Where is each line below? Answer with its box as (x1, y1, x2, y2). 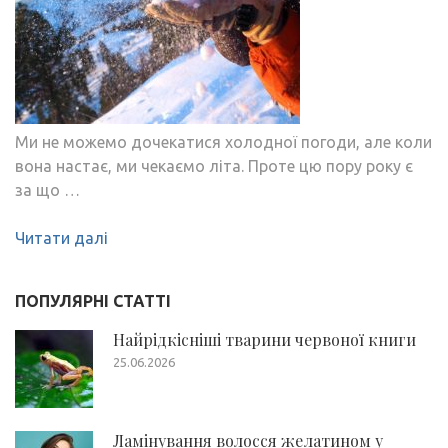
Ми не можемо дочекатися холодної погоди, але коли (15, 132, 432, 151)
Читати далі (15, 228, 108, 247)
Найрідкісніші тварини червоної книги (113, 328, 416, 350)
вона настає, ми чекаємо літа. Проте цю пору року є (15, 156, 413, 175)
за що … (15, 180, 80, 199)
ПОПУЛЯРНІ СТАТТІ (15, 291, 171, 310)
